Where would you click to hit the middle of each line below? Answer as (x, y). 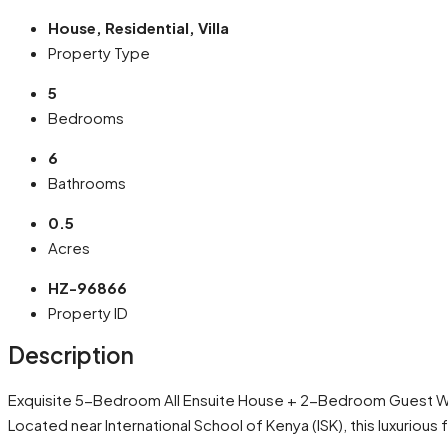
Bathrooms (87, 182)
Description (71, 355)
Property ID (88, 312)
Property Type (99, 52)
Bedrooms (86, 117)
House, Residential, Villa (138, 27)
